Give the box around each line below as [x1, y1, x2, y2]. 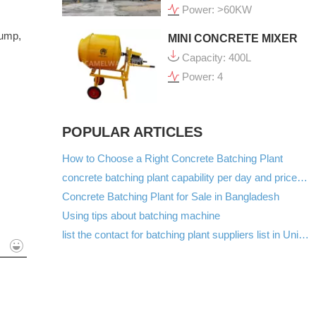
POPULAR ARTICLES [62, 123, 202, 140]
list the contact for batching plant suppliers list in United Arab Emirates [298, 228, 309, 241]
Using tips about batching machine [62, 209, 220, 221]
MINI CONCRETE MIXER [168, 32, 298, 45]
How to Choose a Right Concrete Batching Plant [62, 152, 283, 164]
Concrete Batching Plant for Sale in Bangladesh [62, 190, 279, 202]
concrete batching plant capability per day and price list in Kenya [297, 171, 308, 183]
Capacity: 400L [182, 51, 251, 64]
